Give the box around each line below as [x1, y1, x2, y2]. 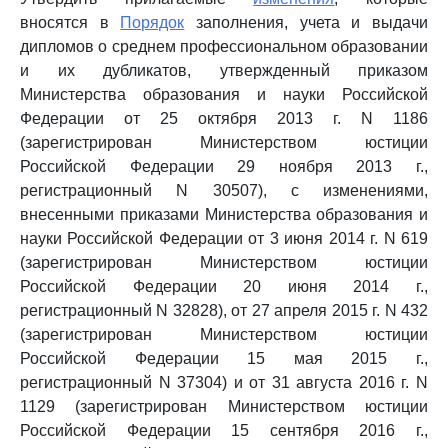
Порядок [120, 14, 185, 31]
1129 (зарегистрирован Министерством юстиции [20, 398, 428, 415]
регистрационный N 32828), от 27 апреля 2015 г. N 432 [20, 302, 428, 319]
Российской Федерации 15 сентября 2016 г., [20, 422, 428, 439]
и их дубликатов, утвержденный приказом [20, 62, 428, 79]
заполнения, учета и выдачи [184, 14, 429, 31]
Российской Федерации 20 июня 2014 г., [20, 278, 428, 295]
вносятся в [20, 14, 121, 31]
